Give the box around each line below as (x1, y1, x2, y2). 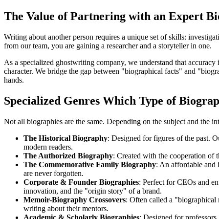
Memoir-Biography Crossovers (23, 195, 126, 204)
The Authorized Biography (23, 151, 113, 160)
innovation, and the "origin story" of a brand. (23, 186, 162, 195)
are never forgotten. (23, 169, 84, 177)
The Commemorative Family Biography (23, 160, 156, 169)
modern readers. (23, 142, 73, 151)
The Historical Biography (23, 133, 108, 142)
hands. (4, 75, 24, 84)
